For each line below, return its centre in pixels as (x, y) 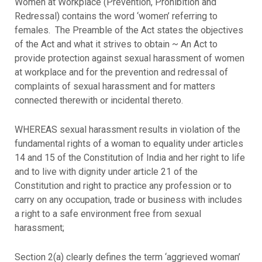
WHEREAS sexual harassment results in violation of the (127, 129)
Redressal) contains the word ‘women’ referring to (116, 16)
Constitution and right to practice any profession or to (123, 185)
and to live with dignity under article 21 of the (106, 171)
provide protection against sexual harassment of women (129, 58)
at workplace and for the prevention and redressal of (121, 73)
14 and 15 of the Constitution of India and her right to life (130, 157)
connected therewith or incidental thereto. (99, 101)
